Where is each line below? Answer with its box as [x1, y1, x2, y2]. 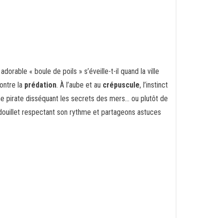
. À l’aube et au [56, 80, 103, 90]
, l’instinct [140, 80, 168, 90]
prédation [24, 80, 56, 90]
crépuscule [103, 80, 140, 90]
